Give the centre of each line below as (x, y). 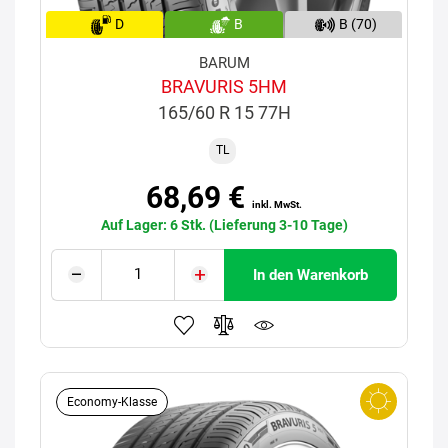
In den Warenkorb (310, 274)
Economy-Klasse (112, 401)
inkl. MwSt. (277, 204)
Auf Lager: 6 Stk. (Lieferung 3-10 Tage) (224, 224)
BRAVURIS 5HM (224, 86)
